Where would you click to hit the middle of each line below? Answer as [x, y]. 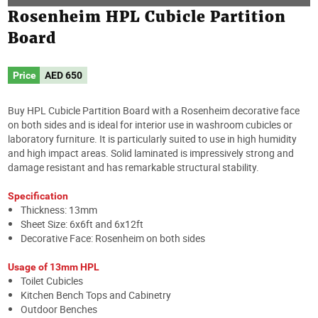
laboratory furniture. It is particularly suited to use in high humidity [152, 138]
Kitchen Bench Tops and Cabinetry [96, 295]
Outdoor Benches [59, 309]
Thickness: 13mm [59, 209]
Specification [38, 196]
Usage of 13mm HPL [54, 267]
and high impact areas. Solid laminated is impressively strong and [151, 153]
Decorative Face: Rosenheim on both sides [113, 238]
